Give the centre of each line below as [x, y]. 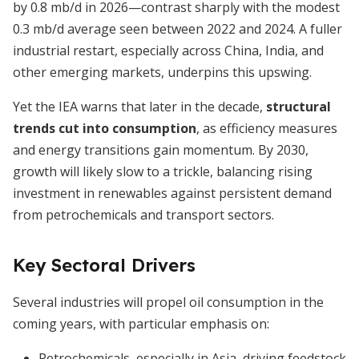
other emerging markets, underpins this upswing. [162, 72]
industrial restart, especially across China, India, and [168, 50]
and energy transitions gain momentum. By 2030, [161, 150]
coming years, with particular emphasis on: [141, 324]
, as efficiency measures [267, 128]
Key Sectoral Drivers [104, 265]
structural [298, 107]
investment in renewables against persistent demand [172, 193]
